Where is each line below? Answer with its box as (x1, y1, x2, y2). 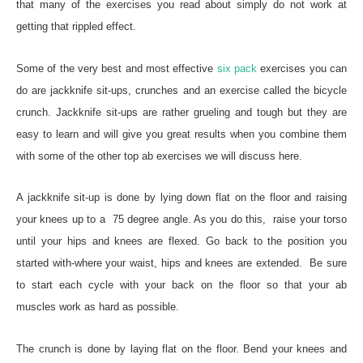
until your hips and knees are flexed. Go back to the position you (16, 235, 347, 248)
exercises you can (257, 62, 348, 75)
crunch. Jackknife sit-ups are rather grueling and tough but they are (16, 105, 347, 118)
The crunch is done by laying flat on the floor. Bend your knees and (16, 342, 347, 355)
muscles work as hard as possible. (16, 301, 179, 314)
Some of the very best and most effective (16, 62, 214, 75)
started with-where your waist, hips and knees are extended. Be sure (16, 257, 347, 270)
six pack (213, 62, 258, 75)
